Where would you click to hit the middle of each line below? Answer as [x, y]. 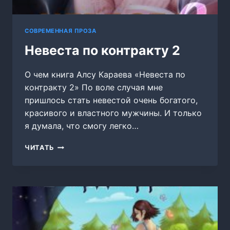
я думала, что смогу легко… [82, 126]
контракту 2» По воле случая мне [94, 88]
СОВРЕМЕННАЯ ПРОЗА [61, 31]
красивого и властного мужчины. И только [113, 113]
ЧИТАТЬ [40, 148]
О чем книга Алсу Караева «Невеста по [105, 75]
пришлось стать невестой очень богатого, [111, 100]
